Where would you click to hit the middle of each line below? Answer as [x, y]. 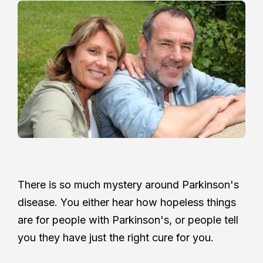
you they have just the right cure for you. [116, 238]
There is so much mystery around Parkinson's [128, 185]
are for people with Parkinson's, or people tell [128, 220]
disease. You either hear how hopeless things [127, 203]
